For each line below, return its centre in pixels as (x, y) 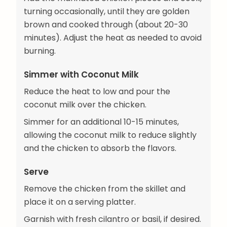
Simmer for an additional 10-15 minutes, (101, 122)
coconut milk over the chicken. (85, 105)
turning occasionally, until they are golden (107, 11)
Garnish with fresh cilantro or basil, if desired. (112, 219)
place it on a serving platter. (80, 202)
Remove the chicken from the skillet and (105, 189)
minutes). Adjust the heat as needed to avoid (113, 37)
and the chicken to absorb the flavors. (100, 148)
